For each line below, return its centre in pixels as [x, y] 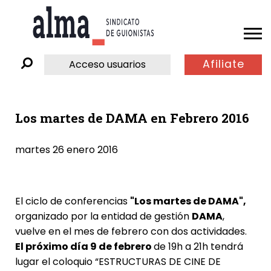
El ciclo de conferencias [72, 201]
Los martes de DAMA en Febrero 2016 [132, 118]
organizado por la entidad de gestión [103, 216]
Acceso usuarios [108, 64]
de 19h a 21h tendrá [198, 246]
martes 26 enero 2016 [66, 149]
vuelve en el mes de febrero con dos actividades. [131, 231]
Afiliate [223, 64]
